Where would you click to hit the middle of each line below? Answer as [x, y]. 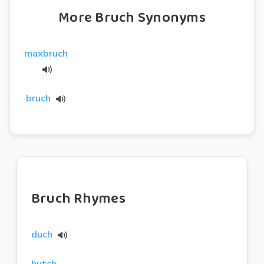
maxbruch [46, 53]
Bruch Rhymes [78, 199]
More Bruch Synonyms [132, 18]
